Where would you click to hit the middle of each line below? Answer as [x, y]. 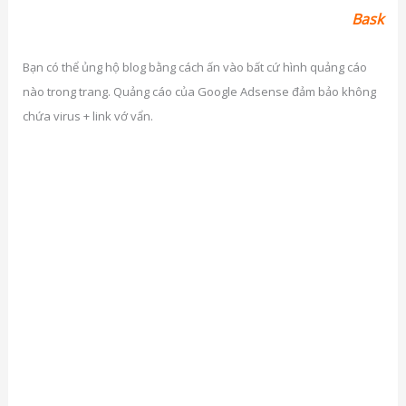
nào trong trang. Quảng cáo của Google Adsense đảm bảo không [199, 91]
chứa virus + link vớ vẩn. [87, 116]
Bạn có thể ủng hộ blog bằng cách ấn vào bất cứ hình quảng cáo [194, 67]
